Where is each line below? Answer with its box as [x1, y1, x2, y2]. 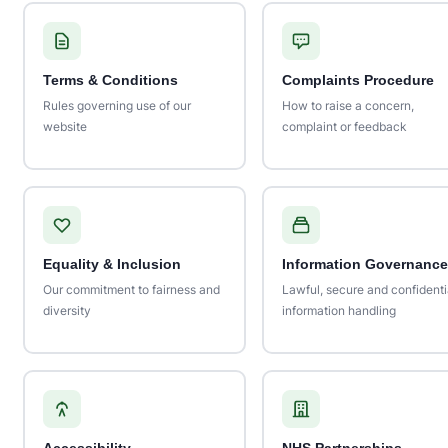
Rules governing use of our [42, 97, 191, 113]
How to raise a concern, [281, 97, 414, 113]
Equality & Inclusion [42, 256, 181, 272]
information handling [281, 302, 396, 318]
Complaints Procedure [281, 72, 434, 88]
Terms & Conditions [42, 72, 178, 88]
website [42, 118, 87, 134]
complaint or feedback [281, 118, 407, 134]
